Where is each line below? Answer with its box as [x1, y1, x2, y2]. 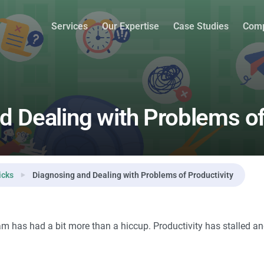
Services [51, 20, 88, 32]
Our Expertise [101, 20, 159, 32]
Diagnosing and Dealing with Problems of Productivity [32, 170, 233, 180]
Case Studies [173, 20, 229, 32]
